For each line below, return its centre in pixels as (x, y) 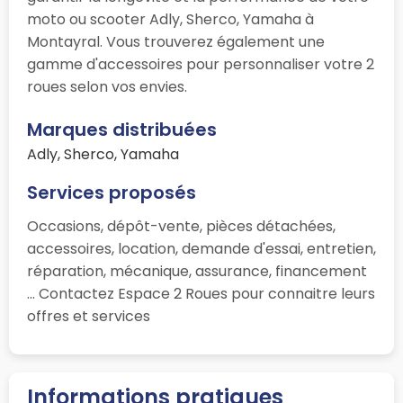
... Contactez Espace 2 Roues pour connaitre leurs (201, 294)
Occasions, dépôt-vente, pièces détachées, (181, 227)
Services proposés (112, 193)
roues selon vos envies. (107, 87)
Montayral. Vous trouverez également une (176, 42)
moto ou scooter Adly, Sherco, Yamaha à (170, 20)
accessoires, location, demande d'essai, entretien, (201, 249)
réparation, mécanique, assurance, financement (197, 272)
